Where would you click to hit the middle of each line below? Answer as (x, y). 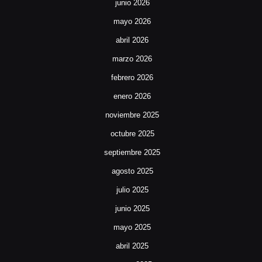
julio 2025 (132, 190)
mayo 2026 (132, 22)
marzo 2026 (132, 59)
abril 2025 (132, 246)
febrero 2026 (132, 78)
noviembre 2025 (132, 115)
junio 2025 (132, 209)
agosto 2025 (132, 171)
